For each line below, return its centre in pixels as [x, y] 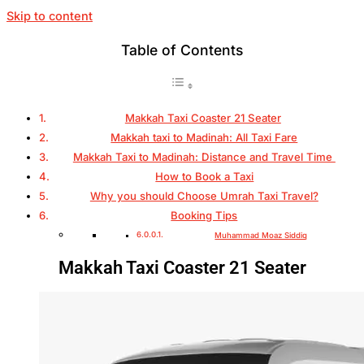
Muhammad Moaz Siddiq [261, 235]
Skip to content [50, 16]
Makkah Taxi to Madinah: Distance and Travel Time [204, 156]
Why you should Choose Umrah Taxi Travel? [204, 195]
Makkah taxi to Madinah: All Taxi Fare [204, 137]
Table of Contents [182, 50]
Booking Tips [204, 215]
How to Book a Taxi [205, 176]
